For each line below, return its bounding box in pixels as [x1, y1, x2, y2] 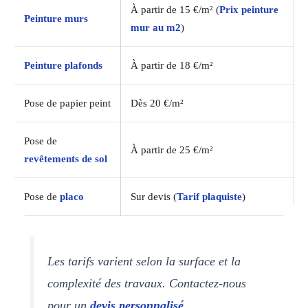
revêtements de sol [24, 153, 107, 164]
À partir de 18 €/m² [131, 59, 213, 71]
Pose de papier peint [24, 97, 111, 109]
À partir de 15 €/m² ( [131, 3, 219, 15]
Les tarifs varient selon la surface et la [47, 254, 241, 268]
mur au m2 [131, 21, 181, 33]
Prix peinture [219, 3, 278, 15]
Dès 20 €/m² [131, 97, 184, 109]
